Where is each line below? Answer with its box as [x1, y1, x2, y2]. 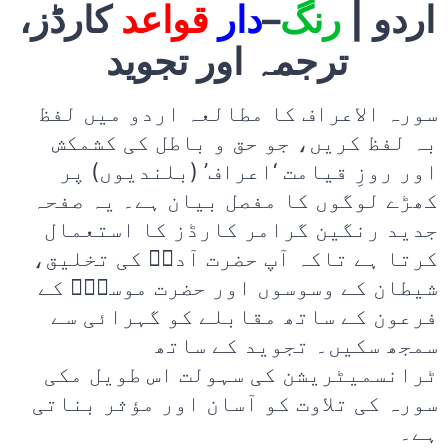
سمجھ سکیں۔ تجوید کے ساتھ [154, 332, 438, 359]
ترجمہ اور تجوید [105, 38, 348, 84]
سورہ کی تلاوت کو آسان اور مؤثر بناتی [32, 390, 438, 417]
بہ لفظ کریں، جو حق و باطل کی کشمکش [52, 129, 438, 156]
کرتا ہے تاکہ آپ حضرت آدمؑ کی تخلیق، [32, 245, 438, 272]
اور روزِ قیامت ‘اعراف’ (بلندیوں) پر [59, 158, 438, 185]
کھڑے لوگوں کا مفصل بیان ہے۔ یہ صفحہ [32, 187, 438, 214]
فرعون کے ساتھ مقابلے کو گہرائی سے [51, 303, 438, 330]
